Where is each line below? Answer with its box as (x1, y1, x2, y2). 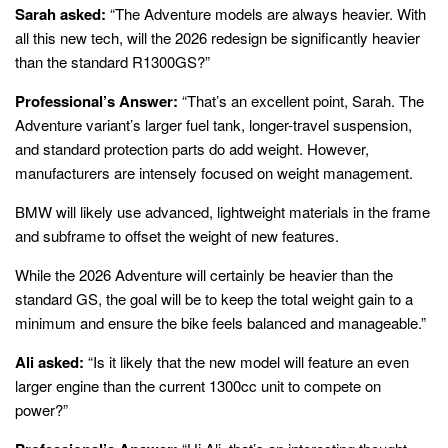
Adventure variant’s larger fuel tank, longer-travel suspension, (15, 113, 412, 135)
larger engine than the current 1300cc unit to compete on (15, 374, 381, 396)
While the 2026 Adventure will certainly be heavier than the (15, 263, 393, 285)
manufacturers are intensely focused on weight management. (15, 161, 413, 183)
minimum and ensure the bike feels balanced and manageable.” (15, 311, 426, 333)
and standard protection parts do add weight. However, (15, 137, 369, 159)
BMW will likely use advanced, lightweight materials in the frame (15, 200, 430, 222)
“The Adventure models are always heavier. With (106, 2, 426, 24)
